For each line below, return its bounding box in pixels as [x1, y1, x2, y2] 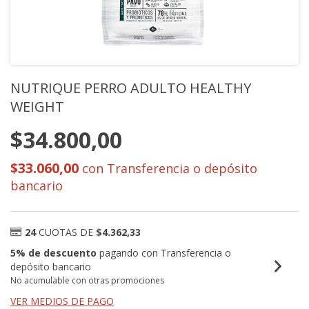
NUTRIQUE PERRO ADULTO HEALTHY [10, 79, 251, 97]
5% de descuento [10, 246, 97, 259]
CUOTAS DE [38, 226, 96, 239]
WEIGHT [10, 97, 64, 116]
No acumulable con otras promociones [10, 275, 164, 286]
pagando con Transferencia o [97, 246, 231, 259]
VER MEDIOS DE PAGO [10, 295, 114, 308]
